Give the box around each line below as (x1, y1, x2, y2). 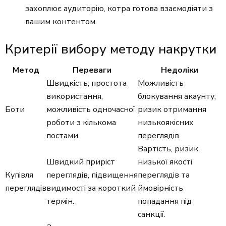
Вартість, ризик (138, 143, 198, 155)
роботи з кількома (46, 117, 116, 129)
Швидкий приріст (46, 156, 115, 168)
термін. (46, 196, 74, 207)
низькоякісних (138, 117, 194, 129)
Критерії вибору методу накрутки (5, 40, 216, 59)
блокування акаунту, (138, 91, 216, 102)
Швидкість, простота (46, 78, 127, 89)
